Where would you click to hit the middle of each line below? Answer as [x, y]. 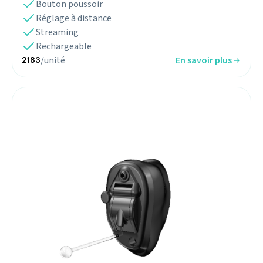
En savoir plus [204, 60]
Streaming [57, 32]
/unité [53, 60]
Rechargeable [64, 46]
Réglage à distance [74, 18]
